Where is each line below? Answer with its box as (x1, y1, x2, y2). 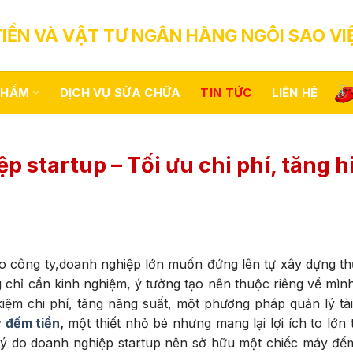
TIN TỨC (200, 84, 252, 100)
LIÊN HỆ (271, 84, 318, 100)
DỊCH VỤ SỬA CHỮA (59, 84, 181, 100)
